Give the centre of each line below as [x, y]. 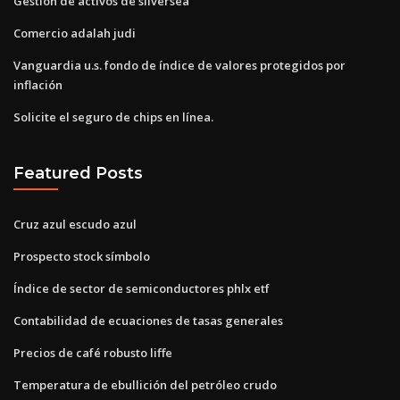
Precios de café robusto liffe [93, 352]
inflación [38, 84]
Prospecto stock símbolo [82, 256]
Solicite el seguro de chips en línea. [113, 117]
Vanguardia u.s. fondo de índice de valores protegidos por [179, 65]
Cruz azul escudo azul [75, 224]
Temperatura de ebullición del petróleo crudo [145, 384]
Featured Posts [78, 173]
